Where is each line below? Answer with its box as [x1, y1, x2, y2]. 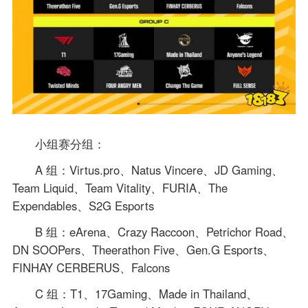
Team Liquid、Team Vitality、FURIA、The [12, 179, 228, 196]
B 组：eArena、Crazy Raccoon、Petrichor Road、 [35, 223, 294, 240]
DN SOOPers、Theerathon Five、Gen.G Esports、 [12, 241, 274, 258]
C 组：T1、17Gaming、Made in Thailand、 [35, 285, 258, 302]
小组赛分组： [35, 135, 106, 152]
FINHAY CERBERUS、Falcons [12, 258, 170, 276]
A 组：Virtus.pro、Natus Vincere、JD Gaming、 [35, 161, 284, 178]
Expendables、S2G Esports [12, 197, 154, 214]
